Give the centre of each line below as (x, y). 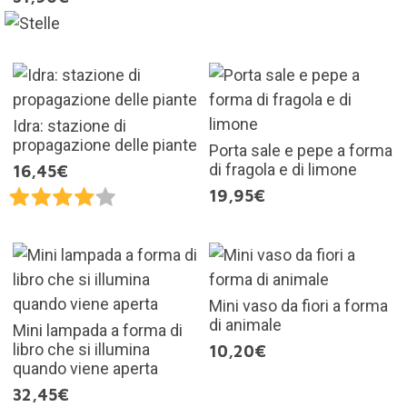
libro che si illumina (81, 349)
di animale (245, 324)
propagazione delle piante (104, 144)
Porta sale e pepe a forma (301, 150)
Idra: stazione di (69, 125)
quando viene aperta (85, 368)
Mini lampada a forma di (97, 330)
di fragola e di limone (283, 169)
